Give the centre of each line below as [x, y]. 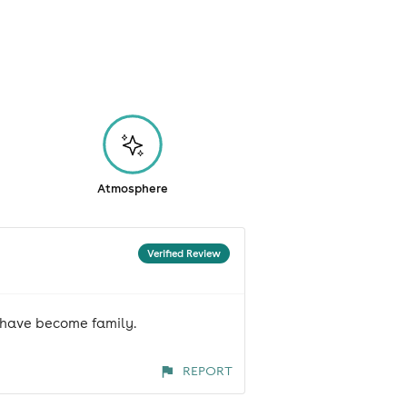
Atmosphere [133, 189]
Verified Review [184, 254]
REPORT [207, 371]
